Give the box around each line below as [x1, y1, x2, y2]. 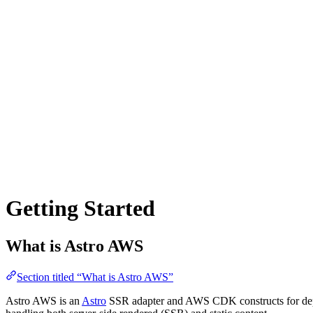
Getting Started [6, 196, 155, 221]
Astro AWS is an [6, 294, 82, 307]
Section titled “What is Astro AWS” [17, 270, 173, 283]
